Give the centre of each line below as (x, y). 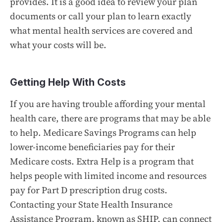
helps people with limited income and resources (108, 175)
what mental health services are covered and (101, 30)
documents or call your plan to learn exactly (101, 16)
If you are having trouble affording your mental (108, 104)
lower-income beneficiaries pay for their (92, 147)
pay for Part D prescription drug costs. (89, 190)
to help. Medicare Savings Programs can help (103, 132)
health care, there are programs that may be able (110, 118)
